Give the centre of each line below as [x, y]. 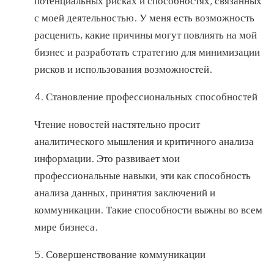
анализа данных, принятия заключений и [125, 193]
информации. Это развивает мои [107, 158]
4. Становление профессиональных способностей [146, 97]
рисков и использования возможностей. [123, 69]
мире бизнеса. [66, 227]
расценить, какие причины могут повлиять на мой [146, 35]
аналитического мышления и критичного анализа [144, 141]
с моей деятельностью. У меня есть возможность [144, 18]
